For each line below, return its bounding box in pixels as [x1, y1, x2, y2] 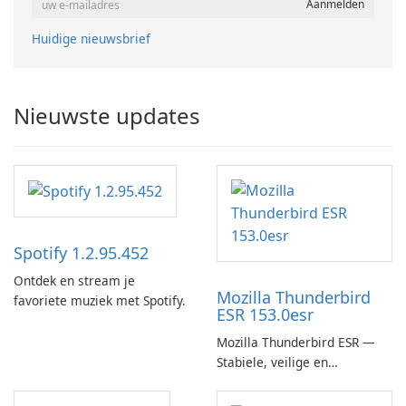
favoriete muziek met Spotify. [14, 292, 186, 310]
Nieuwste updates [14, 101, 200, 131]
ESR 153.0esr [217, 304, 314, 326]
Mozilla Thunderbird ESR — [217, 333, 375, 352]
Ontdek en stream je [14, 272, 135, 290]
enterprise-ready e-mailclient [217, 373, 389, 391]
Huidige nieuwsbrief [32, 30, 150, 48]
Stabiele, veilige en [217, 353, 328, 372]
